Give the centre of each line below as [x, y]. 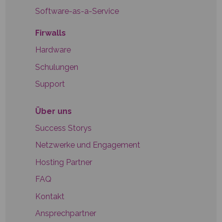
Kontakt [50, 196]
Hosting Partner [64, 162]
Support [50, 84]
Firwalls [51, 33]
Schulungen [57, 67]
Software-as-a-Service [77, 11]
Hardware [53, 50]
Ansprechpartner [66, 213]
